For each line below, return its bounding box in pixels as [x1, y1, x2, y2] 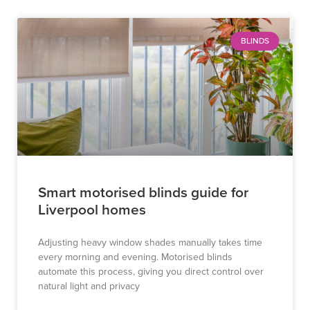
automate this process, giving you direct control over [38, 264, 264, 279]
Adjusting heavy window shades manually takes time [38, 235, 262, 250]
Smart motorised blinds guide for [38, 181, 248, 203]
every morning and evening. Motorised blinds [38, 250, 232, 264]
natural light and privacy [38, 279, 140, 293]
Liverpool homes [38, 199, 146, 220]
